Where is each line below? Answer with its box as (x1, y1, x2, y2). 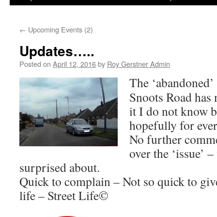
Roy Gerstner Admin (107, 59, 170, 69)
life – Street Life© (19, 187, 108, 203)
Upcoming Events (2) (26, 24, 93, 34)
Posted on (19, 59, 51, 69)
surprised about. (19, 159, 100, 175)
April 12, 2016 (53, 59, 96, 69)
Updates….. (19, 41, 94, 61)
